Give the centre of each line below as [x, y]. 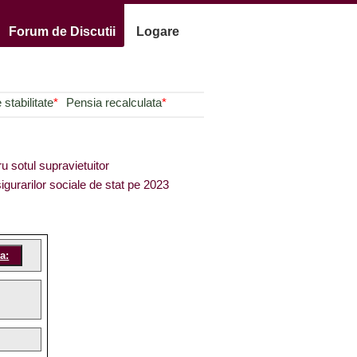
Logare [158, 31]
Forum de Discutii [62, 31]
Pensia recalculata [114, 102]
